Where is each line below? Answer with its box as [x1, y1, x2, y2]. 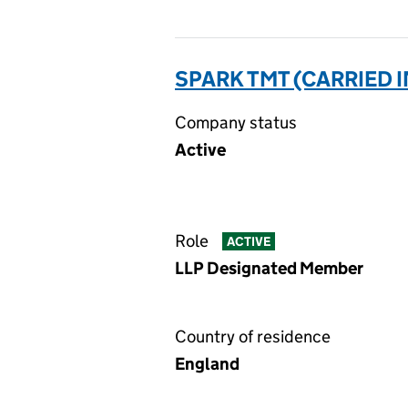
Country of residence [175, 326, 331, 347]
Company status [175, 112, 297, 133]
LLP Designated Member [175, 258, 363, 279]
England [175, 353, 240, 374]
